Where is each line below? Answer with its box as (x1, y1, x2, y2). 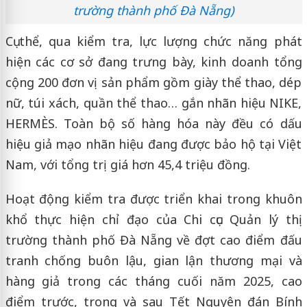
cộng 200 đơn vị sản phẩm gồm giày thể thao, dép (5, 73, 302, 90)
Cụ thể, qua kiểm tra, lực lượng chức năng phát (5, 32, 302, 49)
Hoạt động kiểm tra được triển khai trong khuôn (5, 190, 302, 207)
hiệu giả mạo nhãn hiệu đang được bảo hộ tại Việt (5, 135, 302, 152)
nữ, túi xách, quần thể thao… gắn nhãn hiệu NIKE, (5, 94, 302, 111)
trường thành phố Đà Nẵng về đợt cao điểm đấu (5, 231, 302, 248)
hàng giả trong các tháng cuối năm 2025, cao (5, 272, 302, 289)
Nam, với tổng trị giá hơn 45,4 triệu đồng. (5, 156, 250, 173)
